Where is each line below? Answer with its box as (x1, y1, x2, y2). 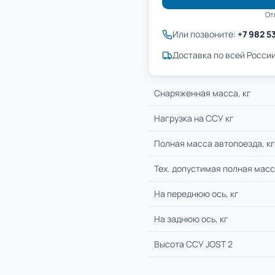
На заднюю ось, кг (154, 213, 228, 225)
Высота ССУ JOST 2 (154, 238, 233, 250)
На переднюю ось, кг (154, 188, 239, 199)
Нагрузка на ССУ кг (154, 112, 234, 124)
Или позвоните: (172, 28, 238, 40)
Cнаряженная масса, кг (154, 87, 251, 99)
